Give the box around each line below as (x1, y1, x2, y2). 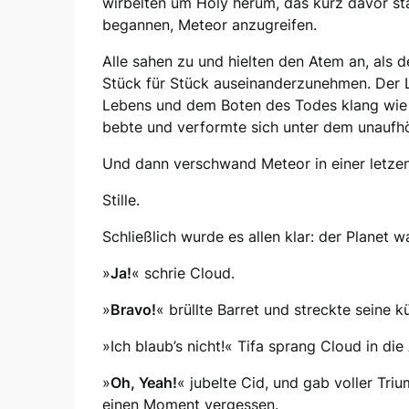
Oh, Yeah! (110, 372, 177, 392)
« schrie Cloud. (131, 263, 235, 282)
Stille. (102, 190, 140, 209)
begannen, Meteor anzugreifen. (102, 15, 317, 34)
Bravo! (110, 299, 156, 319)
